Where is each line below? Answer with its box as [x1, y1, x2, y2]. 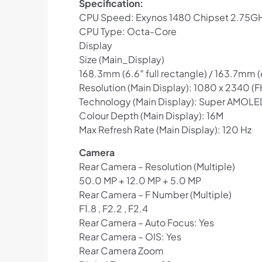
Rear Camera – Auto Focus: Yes [78, 216, 214, 229]
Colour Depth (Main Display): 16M [78, 109, 223, 122]
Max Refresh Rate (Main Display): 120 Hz [78, 123, 251, 136]
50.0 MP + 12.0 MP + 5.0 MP [78, 174, 201, 187]
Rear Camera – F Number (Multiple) [78, 188, 232, 201]
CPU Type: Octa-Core [78, 25, 177, 38]
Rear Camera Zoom [78, 244, 164, 257]
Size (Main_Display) [78, 53, 164, 66]
